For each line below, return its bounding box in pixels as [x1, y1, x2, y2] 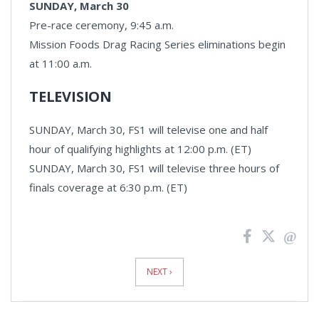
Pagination [22, 254, 71, 266]
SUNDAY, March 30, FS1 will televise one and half [29, 122, 268, 137]
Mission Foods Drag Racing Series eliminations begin [29, 36, 286, 51]
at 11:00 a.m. [29, 56, 92, 70]
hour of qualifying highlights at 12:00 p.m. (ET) [29, 141, 251, 156]
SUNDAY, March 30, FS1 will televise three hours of [29, 160, 279, 175]
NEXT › [147, 265, 172, 278]
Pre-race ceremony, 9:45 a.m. [29, 17, 174, 32]
